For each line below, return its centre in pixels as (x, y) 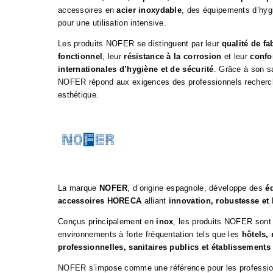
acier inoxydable (149, 10)
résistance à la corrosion (173, 57)
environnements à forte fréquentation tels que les (150, 235)
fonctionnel (80, 57)
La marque (79, 188)
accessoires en (87, 10)
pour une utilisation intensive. (112, 23)
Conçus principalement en (107, 222)
